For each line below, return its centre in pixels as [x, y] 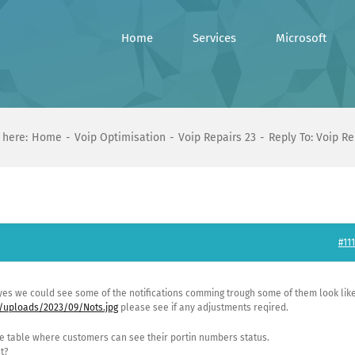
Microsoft [301, 38]
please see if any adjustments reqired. [203, 307]
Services [214, 38]
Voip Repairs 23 [217, 137]
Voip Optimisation [120, 137]
